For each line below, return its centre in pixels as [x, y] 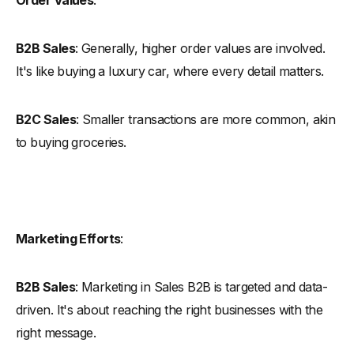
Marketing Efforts [68, 238]
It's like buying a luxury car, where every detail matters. [170, 71]
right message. [56, 332]
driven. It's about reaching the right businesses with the [169, 309]
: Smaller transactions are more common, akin [205, 119]
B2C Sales [46, 119]
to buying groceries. [71, 142]
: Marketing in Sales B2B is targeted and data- [201, 286]
